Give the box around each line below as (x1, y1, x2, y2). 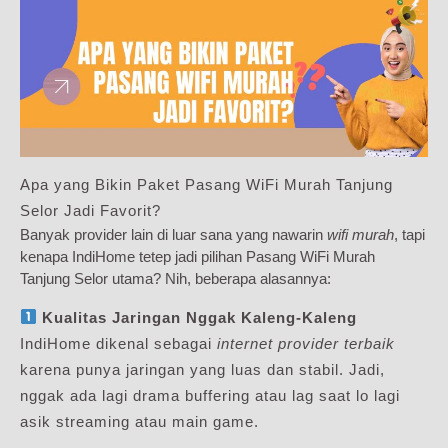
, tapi (394, 225, 425, 243)
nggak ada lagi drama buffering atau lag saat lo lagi (20, 386, 400, 404)
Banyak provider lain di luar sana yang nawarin (20, 225, 327, 243)
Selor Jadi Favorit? (20, 201, 161, 219)
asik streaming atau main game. (20, 412, 259, 430)
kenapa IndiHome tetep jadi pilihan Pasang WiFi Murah (20, 247, 375, 265)
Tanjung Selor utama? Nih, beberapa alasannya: (20, 269, 331, 287)
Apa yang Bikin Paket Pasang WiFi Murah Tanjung (20, 175, 393, 193)
